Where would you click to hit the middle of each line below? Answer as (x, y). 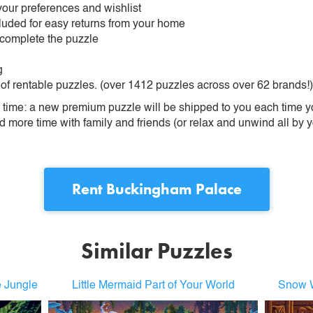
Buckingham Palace (174, 189)
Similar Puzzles (156, 251)
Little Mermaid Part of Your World (153, 286)
